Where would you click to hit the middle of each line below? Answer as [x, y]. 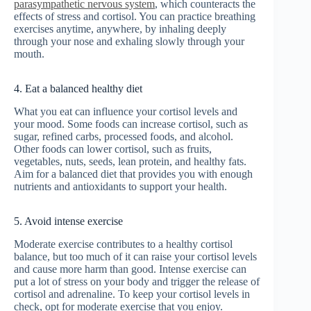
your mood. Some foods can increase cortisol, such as [131, 124]
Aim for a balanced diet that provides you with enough [133, 174]
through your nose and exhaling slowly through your [129, 41]
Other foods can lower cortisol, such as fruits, [113, 149]
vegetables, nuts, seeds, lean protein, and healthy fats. [130, 161]
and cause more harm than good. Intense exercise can [130, 269]
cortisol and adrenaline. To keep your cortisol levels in [132, 294]
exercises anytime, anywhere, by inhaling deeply [120, 28]
